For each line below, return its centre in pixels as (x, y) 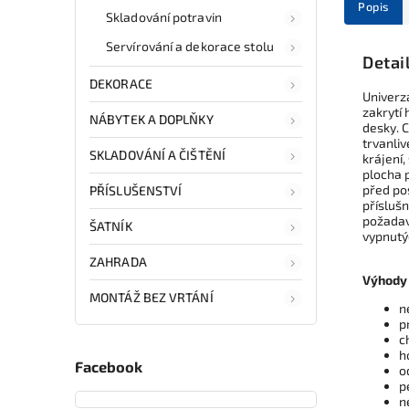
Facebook (109, 367)
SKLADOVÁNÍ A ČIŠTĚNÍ (157, 154)
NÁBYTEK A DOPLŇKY (152, 119)
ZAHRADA (118, 261)
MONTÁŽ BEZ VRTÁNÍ (152, 297)
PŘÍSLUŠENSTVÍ (136, 190)
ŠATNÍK (111, 225)
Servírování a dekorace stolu (190, 46)
